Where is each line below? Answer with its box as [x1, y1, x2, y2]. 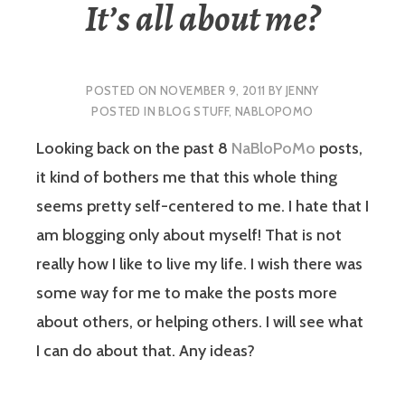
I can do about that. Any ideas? [36, 341, 255, 362]
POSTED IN [91, 103, 159, 118]
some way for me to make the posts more [36, 283, 337, 304]
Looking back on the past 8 [36, 138, 231, 159]
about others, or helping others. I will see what [36, 312, 363, 333]
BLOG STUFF [158, 103, 230, 118]
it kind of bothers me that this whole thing [36, 167, 337, 188]
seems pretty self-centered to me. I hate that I [36, 196, 369, 217]
